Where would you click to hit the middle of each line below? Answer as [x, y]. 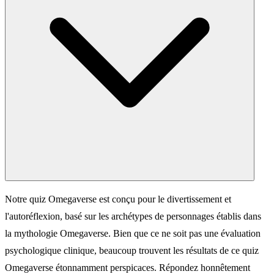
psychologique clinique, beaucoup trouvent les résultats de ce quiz [132, 250]
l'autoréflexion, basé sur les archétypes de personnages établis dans [133, 216]
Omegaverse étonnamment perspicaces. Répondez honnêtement [128, 267]
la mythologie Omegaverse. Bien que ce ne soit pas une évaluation [133, 233]
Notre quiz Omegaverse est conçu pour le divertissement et [118, 199]
